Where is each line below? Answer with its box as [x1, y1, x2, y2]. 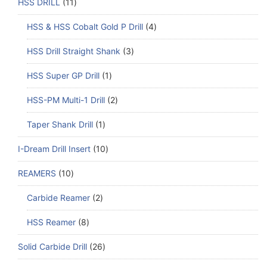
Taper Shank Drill [27, 119, 93, 130]
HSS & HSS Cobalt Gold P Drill [27, 21, 143, 32]
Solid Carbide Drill [18, 241, 87, 252]
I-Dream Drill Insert [18, 144, 91, 154]
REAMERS [18, 168, 56, 179]
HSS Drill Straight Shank [27, 46, 120, 57]
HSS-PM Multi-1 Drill [27, 95, 105, 105]
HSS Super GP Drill [27, 70, 100, 81]
